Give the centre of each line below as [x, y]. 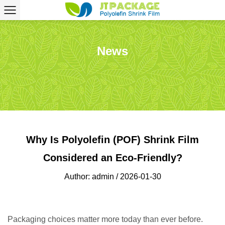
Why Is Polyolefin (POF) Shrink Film [113, 140]
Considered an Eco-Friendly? [113, 158]
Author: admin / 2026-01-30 [113, 177]
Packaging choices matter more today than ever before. [105, 219]
